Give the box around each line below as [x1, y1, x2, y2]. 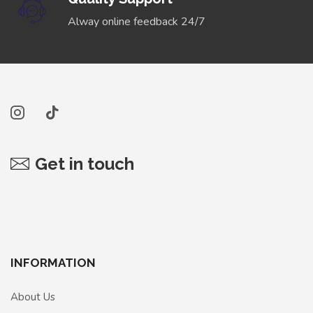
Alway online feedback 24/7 [68, 13, 205, 29]
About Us [10, 289, 55, 304]
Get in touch [35, 153, 134, 174]
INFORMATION [10, 255, 96, 270]
